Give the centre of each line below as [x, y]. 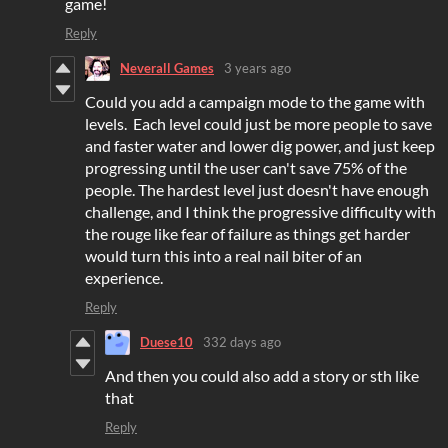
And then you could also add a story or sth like [262, 375]
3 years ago [257, 68]
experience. [124, 277]
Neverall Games [167, 68]
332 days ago [242, 342]
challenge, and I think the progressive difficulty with [260, 211]
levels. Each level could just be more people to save [258, 123]
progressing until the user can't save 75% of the [246, 167]
